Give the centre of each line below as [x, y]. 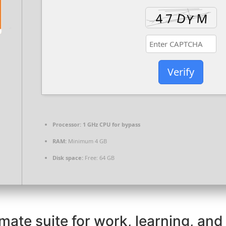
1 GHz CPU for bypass [111, 124]
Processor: [67, 124]
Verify [181, 72]
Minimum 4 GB [87, 141]
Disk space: [68, 157]
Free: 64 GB [99, 157]
